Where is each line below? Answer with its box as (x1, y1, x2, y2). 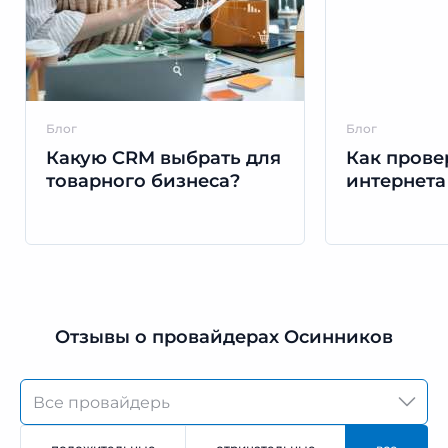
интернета (346, 170, 446, 192)
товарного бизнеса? (46, 170, 240, 192)
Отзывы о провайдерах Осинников (55, 326, 393, 348)
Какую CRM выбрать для (46, 147, 281, 169)
